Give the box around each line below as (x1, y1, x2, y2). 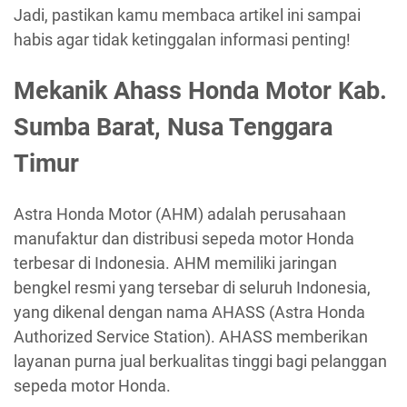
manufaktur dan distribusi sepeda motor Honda (14, 229, 354, 249)
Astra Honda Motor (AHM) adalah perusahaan (14, 204, 346, 224)
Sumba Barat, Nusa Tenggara (14, 112, 333, 142)
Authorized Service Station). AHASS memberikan (14, 327, 368, 347)
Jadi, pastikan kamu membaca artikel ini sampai (14, 5, 361, 25)
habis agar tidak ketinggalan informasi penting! (14, 30, 351, 50)
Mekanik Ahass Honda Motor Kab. (14, 75, 387, 105)
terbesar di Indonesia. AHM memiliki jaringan (14, 253, 337, 273)
